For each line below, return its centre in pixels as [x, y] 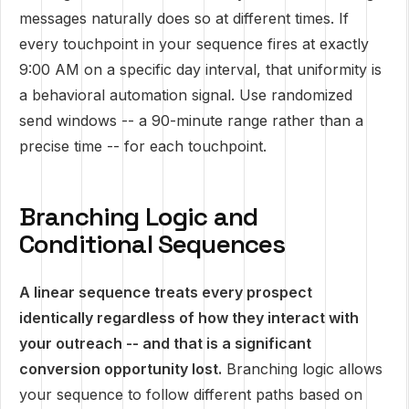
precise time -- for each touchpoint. [143, 146]
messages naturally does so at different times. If [184, 18]
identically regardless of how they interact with [189, 318]
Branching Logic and [139, 216]
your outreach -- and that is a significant [165, 343]
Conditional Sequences [152, 244]
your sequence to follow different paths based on [191, 394]
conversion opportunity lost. [121, 369]
